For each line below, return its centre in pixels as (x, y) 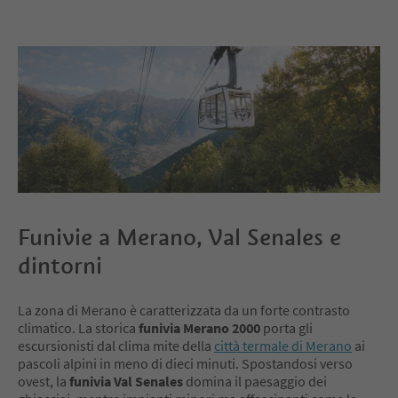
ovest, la (44, 381)
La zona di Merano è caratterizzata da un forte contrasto (184, 310)
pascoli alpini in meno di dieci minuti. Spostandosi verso (185, 363)
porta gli (287, 327)
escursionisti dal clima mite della (116, 345)
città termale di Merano (283, 345)
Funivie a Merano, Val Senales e (179, 237)
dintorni (60, 265)
